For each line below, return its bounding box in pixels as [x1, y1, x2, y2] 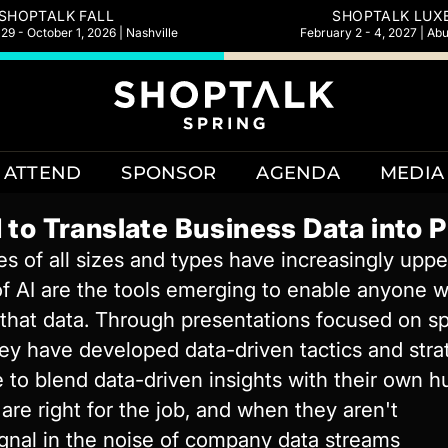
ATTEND [3, 161, 82, 183]
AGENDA [256, 161, 340, 183]
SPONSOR [121, 161, 217, 183]
